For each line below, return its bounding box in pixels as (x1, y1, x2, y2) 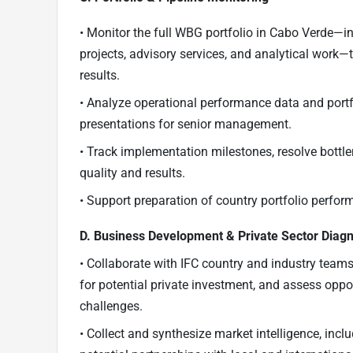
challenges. (80, 299, 143, 314)
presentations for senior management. (80, 117, 292, 132)
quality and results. (80, 165, 185, 181)
